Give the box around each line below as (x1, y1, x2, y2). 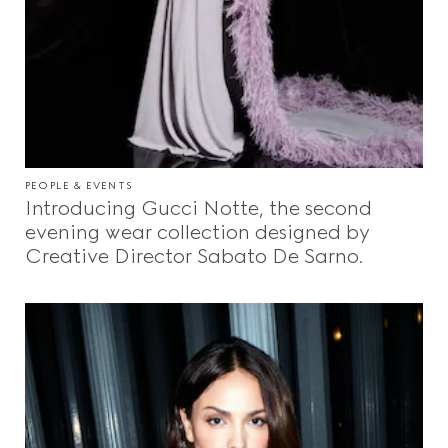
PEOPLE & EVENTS (25, 179, 132, 193)
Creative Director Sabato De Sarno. (25, 244, 363, 269)
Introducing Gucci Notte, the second (25, 196, 372, 221)
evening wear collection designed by (25, 220, 370, 245)
